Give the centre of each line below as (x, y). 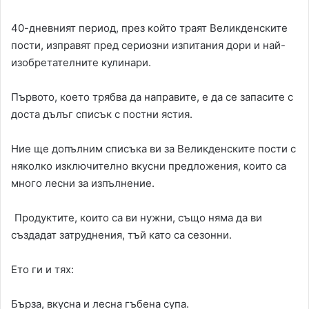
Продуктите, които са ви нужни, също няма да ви (138, 218)
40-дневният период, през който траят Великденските (149, 28)
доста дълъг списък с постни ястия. (102, 114)
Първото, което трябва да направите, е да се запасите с (152, 97)
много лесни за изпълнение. (83, 183)
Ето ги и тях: (42, 270)
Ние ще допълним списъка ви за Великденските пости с (153, 149)
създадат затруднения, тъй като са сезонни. (121, 235)
